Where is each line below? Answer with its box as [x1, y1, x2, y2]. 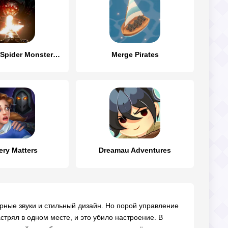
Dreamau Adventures [99, 146, 171, 154]
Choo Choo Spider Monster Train [53, 50, 60, 59]
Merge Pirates [111, 50, 159, 59]
